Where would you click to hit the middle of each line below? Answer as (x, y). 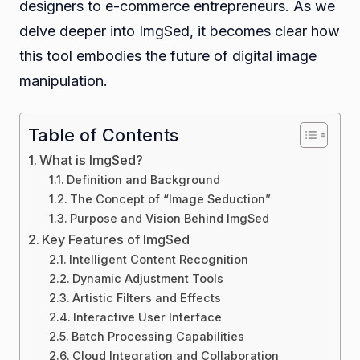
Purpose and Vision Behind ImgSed (169, 218)
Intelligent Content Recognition (158, 259)
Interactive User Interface (147, 317)
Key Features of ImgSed (116, 239)
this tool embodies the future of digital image (168, 55)
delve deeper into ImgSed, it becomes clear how (180, 31)
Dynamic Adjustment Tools (147, 278)
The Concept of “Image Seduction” (170, 199)
